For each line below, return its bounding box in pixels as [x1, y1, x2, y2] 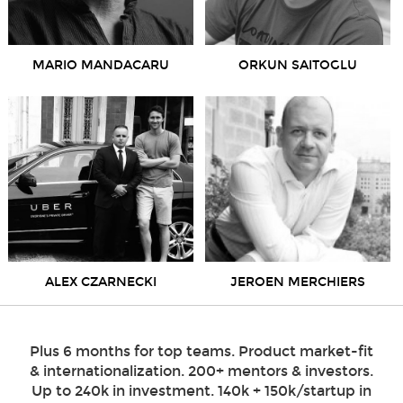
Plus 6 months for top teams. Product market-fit [30, 342, 373, 360]
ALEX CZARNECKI [44, 273, 157, 290]
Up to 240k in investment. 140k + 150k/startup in [31, 381, 372, 399]
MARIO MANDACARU [31, 57, 169, 73]
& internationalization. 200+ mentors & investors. [30, 362, 373, 380]
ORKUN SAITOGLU [237, 57, 357, 73]
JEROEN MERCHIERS [229, 273, 365, 290]
